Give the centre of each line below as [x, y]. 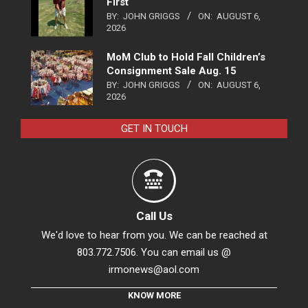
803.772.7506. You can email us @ [154, 253]
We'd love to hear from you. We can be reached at [154, 235]
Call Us [154, 216]
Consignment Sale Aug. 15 [172, 71]
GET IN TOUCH [154, 129]
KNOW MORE [154, 296]
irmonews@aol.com [154, 270]
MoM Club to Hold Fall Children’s [186, 57]
